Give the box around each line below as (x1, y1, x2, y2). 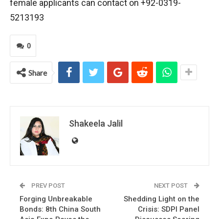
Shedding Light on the (124, 195, 199, 203)
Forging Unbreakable (20, 195, 92, 203)
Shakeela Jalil (69, 118, 123, 129)
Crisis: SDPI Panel (138, 205, 199, 214)
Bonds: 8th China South (20, 205, 101, 214)
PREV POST (30, 182, 65, 189)
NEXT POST (154, 182, 189, 189)
